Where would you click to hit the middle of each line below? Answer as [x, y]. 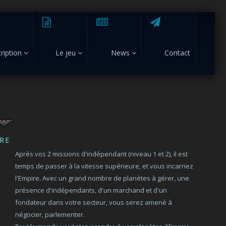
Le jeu [67, 53]
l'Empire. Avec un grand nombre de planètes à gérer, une [102, 178]
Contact [178, 53]
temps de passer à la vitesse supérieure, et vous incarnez [104, 166]
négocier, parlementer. [50, 214]
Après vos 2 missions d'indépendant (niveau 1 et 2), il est [102, 154]
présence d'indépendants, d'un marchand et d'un [91, 190]
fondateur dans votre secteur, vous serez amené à [94, 202]
